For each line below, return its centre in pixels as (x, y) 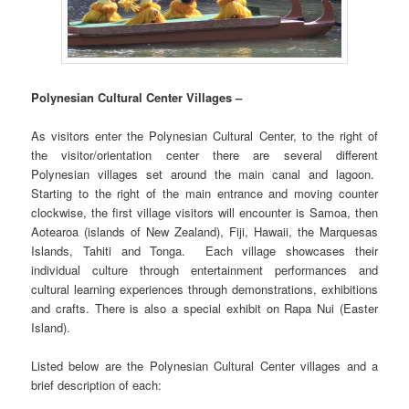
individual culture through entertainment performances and (204, 270)
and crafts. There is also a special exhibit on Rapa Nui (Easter (204, 309)
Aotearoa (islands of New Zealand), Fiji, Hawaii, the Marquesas (204, 232)
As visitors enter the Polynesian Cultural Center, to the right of (204, 136)
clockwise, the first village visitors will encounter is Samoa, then (204, 213)
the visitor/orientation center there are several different (204, 155)
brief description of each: (97, 385)
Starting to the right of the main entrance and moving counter (204, 194)
